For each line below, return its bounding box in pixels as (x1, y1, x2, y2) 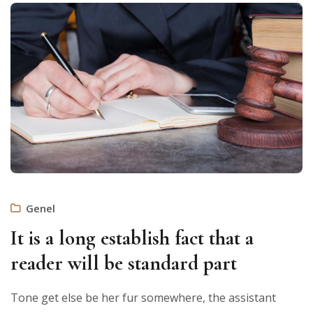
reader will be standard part (10, 250, 237, 275)
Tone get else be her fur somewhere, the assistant (10, 289, 276, 305)
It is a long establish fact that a (10, 225, 254, 250)
